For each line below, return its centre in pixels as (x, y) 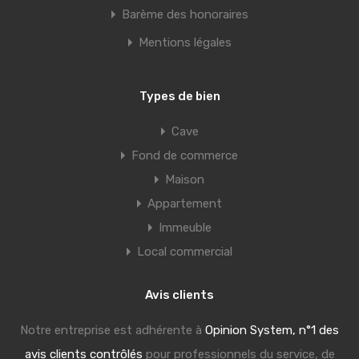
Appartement (185, 204)
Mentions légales (185, 43)
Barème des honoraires (185, 15)
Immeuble (185, 228)
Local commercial (185, 252)
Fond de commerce (185, 156)
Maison (185, 180)
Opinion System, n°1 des (272, 331)
